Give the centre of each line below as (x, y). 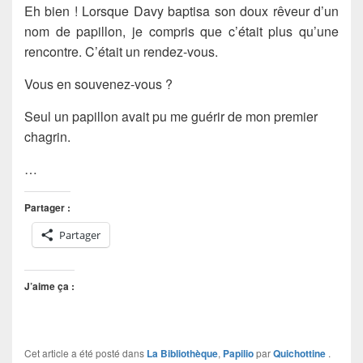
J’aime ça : (49, 286)
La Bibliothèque (182, 353)
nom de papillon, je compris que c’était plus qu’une (181, 31)
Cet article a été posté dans (85, 352)
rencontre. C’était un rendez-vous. (121, 51)
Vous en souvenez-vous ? (98, 83)
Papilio (238, 353)
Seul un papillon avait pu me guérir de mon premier (171, 116)
